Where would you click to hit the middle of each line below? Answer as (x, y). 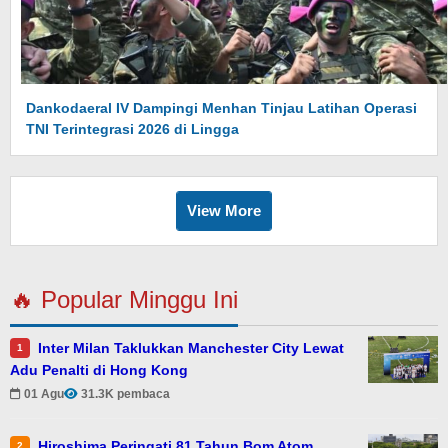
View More (224, 210)
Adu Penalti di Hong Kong (99, 369)
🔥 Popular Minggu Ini (124, 299)
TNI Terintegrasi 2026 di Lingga (132, 129)
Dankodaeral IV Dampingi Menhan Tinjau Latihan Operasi (221, 108)
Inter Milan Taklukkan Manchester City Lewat (191, 347)
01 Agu (44, 394)
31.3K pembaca (125, 394)
